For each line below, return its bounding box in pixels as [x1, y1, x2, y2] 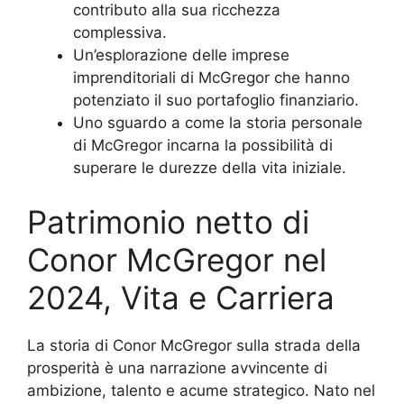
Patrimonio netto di [27, 202, 309, 241]
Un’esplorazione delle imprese [73, 46, 289, 65]
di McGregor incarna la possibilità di [73, 136, 333, 155]
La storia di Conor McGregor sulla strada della [27, 335, 361, 354]
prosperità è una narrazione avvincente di [27, 358, 327, 377]
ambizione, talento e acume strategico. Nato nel [27, 381, 375, 399]
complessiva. [73, 23, 167, 42]
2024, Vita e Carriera [27, 278, 335, 317]
